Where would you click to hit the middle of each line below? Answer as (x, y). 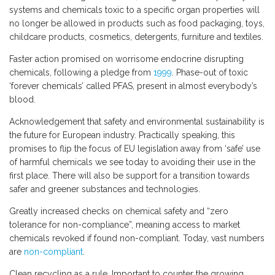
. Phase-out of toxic (210, 73)
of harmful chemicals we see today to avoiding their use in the (132, 162)
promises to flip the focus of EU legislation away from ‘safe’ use (135, 149)
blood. (22, 100)
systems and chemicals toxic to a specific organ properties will (134, 10)
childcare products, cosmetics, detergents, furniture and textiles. (136, 37)
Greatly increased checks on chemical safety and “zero (119, 211)
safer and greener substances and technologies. (105, 189)
